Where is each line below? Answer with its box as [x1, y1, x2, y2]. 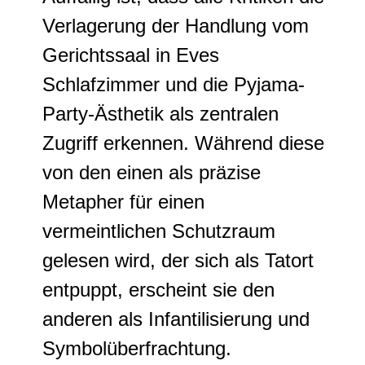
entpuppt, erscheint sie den [42, 279, 275, 301]
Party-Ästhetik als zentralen [42, 103, 279, 125]
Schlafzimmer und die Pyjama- [42, 73, 305, 95]
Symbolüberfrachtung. [42, 337, 231, 359]
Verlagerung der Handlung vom [42, 15, 309, 37]
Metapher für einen [42, 191, 204, 213]
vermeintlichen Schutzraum [42, 220, 275, 242]
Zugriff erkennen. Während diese [42, 132, 324, 154]
